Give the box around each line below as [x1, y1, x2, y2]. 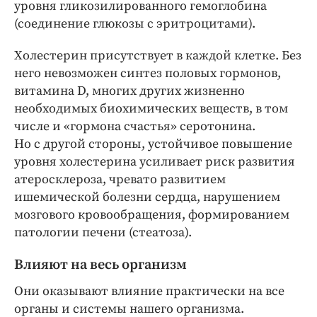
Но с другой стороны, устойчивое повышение [14, 135, 292, 152]
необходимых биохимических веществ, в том [14, 100, 288, 117]
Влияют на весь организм [14, 255, 187, 274]
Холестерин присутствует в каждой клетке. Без [14, 47, 301, 64]
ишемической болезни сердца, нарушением [14, 188, 280, 205]
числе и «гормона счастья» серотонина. [14, 117, 255, 134]
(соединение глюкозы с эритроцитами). [14, 15, 255, 32]
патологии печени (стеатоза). [14, 224, 192, 241]
